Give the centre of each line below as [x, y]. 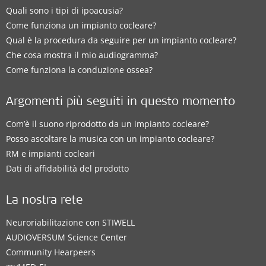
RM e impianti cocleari [50, 153]
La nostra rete [44, 201]
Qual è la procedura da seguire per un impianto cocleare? [121, 40]
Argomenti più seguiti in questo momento [121, 103]
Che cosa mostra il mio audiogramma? [82, 55]
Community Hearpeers [51, 252]
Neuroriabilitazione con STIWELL [70, 222]
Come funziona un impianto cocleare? [81, 25]
